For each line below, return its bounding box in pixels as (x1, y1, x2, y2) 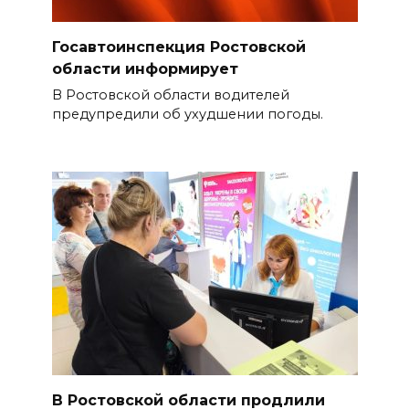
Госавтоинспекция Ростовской (51, 37, 306, 56)
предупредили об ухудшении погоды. (51, 106, 323, 123)
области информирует (51, 59, 238, 78)
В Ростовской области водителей (51, 87, 289, 104)
